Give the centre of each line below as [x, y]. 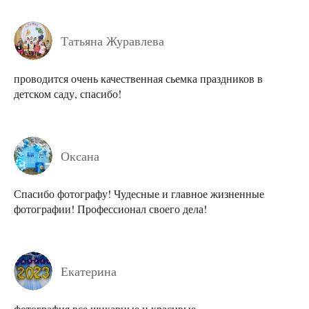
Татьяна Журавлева [112, 40]
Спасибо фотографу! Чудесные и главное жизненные [139, 193]
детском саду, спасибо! [68, 93]
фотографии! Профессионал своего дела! [110, 208]
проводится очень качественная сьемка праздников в [138, 78]
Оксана [80, 156]
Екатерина [89, 271]
